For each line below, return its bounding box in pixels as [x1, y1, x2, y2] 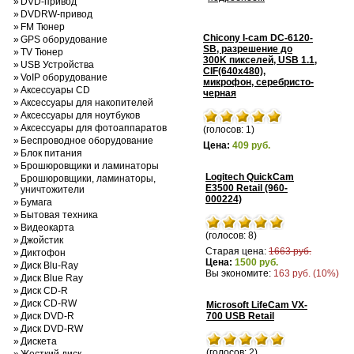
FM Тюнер [21, 21, 65, 32]
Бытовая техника [21, 209, 98, 220]
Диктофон [21, 247, 66, 258]
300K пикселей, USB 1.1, [203, 55, 317, 66]
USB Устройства [21, 59, 94, 70]
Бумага [21, 197, 52, 208]
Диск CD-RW [21, 298, 77, 309]
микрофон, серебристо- [203, 77, 314, 88]
